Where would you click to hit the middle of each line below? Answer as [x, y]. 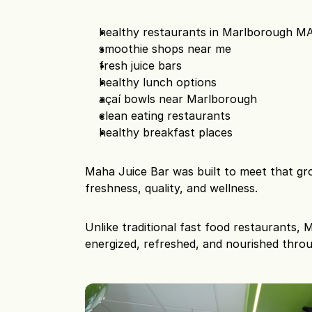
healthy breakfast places [166, 132]
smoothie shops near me [165, 49]
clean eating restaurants [165, 116]
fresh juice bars [141, 65]
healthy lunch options [158, 82]
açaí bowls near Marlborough [178, 99]
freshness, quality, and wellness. [172, 188]
